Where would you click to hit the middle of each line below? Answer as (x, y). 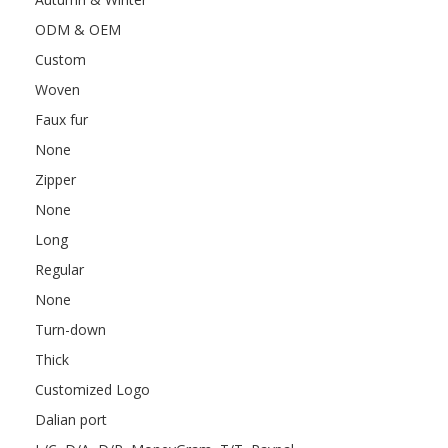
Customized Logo (93, 389)
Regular (60, 269)
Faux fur (62, 119)
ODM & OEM (78, 29)
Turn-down (71, 329)
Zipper (56, 179)
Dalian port (71, 419)
